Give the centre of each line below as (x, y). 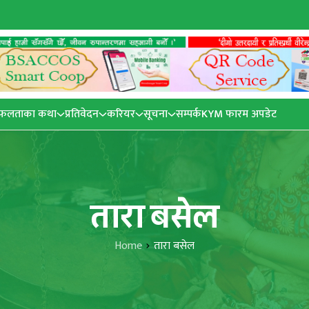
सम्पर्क (189, 114)
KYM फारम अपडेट (239, 114)
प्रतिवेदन (82, 114)
